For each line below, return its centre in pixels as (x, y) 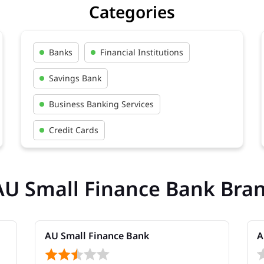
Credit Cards (74, 130)
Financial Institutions (142, 52)
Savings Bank (75, 78)
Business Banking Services (101, 104)
